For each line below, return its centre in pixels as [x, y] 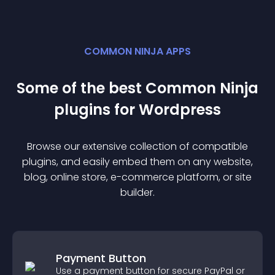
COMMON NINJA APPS [137, 51]
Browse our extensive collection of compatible [137, 146]
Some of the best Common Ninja [137, 88]
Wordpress [180, 110]
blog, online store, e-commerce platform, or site [137, 177]
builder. [137, 192]
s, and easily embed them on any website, [152, 162]
